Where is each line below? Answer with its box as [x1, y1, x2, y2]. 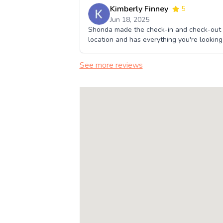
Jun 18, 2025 [110, 15, 149, 24]
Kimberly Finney [110, 3, 168, 14]
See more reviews [79, 60, 143, 71]
